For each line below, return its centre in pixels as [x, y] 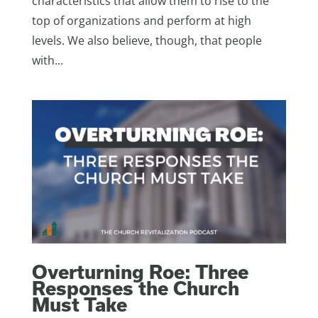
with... [47, 61]
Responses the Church [135, 287]
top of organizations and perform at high [141, 21]
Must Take [79, 304]
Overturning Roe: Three [140, 271]
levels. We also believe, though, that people [147, 41]
